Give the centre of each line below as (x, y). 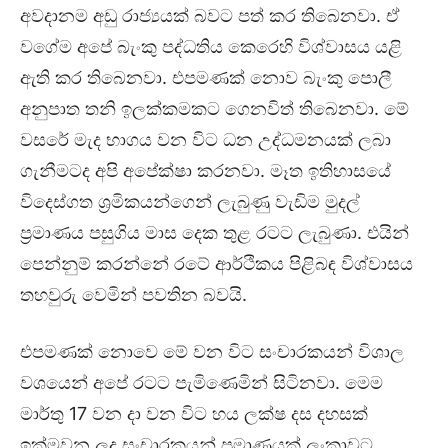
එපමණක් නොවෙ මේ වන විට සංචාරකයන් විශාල (212, 352)
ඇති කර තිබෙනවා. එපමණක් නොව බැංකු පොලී (206, 78)
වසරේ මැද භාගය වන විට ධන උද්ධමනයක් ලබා (205, 140)
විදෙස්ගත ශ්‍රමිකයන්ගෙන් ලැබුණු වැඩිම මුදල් (190, 202)
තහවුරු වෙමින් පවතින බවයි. (133, 295)
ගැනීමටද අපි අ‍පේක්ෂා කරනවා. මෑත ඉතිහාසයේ (205, 171)
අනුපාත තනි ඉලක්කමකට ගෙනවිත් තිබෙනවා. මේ (214, 109)
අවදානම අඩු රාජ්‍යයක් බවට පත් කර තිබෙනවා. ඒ (209, 16)
